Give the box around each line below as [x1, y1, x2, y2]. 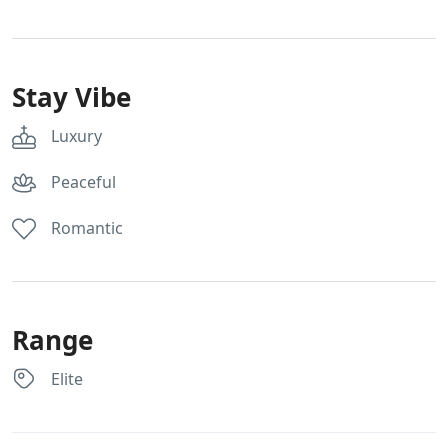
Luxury [51, 124, 102, 147]
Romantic [51, 216, 123, 239]
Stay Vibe [12, 78, 131, 115]
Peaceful [51, 170, 116, 193]
